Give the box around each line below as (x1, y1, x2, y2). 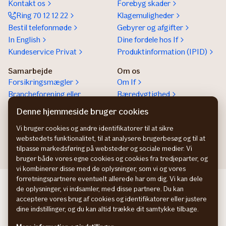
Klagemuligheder (117, 11, 174, 20)
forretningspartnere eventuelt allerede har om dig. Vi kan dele (16, 175, 203, 183)
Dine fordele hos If (117, 35, 178, 44)
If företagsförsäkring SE (68, 178, 150, 188)
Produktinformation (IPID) (117, 47, 207, 56)
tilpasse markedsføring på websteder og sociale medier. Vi (16, 144, 192, 153)
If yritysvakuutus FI (76, 190, 142, 200)
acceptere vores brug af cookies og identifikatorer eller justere (16, 195, 207, 203)
